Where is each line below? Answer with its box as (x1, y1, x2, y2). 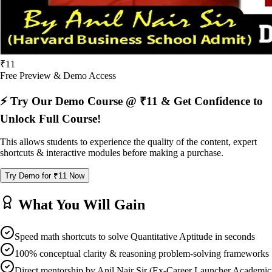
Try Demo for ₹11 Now (5, 171, 84, 181)
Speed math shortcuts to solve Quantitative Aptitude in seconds (15, 231, 255, 242)
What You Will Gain (15, 197, 145, 213)
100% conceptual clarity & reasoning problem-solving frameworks (15, 248, 269, 259)
